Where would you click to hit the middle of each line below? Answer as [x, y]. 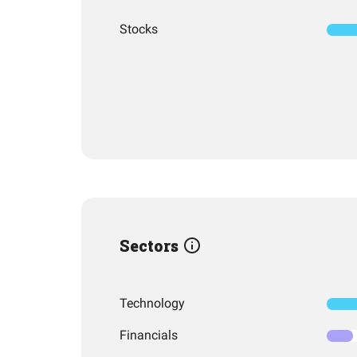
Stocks [139, 29]
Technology [152, 303]
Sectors [151, 245]
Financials [149, 335]
